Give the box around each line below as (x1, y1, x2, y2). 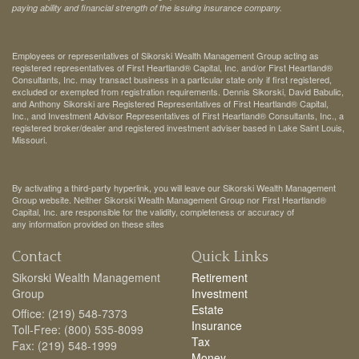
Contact (12, 249, 62, 266)
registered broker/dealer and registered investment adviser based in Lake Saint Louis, (12, 121, 345, 135)
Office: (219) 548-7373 (12, 305, 127, 322)
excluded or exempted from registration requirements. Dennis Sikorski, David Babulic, (12, 85, 344, 99)
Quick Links (192, 249, 268, 266)
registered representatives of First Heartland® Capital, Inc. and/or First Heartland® (12, 61, 333, 75)
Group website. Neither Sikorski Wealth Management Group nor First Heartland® (12, 193, 326, 207)
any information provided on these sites (12, 217, 164, 231)
